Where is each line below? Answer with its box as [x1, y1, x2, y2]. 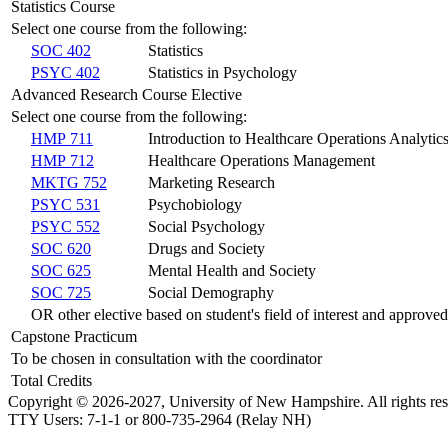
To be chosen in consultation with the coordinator [11, 349, 322, 367]
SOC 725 [31, 283, 91, 301]
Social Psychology [148, 217, 265, 235]
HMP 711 [31, 129, 93, 147]
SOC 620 [31, 239, 91, 257]
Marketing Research [148, 173, 275, 191]
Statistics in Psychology [148, 63, 297, 81]
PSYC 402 [31, 63, 100, 81]
